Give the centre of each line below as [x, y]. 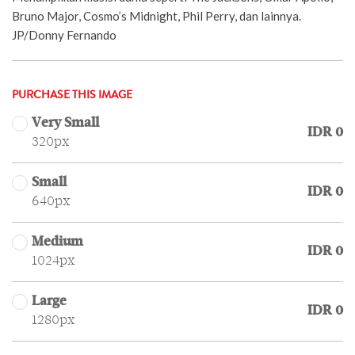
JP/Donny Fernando [64, 34]
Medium [57, 242]
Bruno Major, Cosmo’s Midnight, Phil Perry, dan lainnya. [157, 15]
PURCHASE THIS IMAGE [72, 95]
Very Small [65, 123]
